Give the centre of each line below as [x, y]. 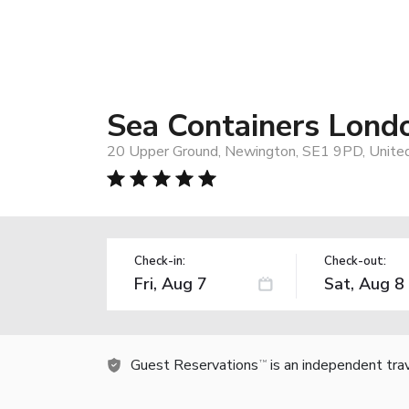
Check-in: [160, 261]
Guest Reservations [194, 365]
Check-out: [355, 261]
